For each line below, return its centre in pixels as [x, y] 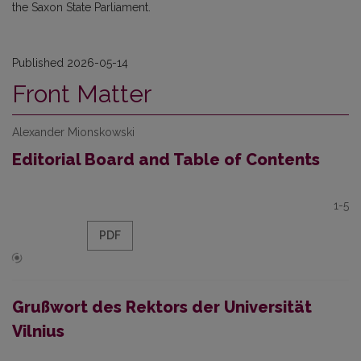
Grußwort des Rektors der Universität [162, 307]
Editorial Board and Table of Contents [166, 160]
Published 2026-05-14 [70, 63]
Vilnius [38, 331]
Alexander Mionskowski [73, 132]
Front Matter [82, 94]
